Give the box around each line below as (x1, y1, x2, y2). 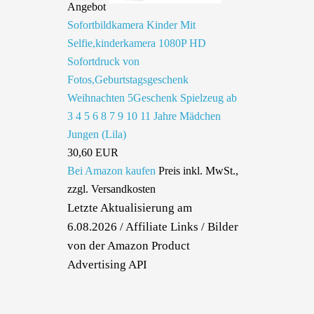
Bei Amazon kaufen (67, 165, 156, 177)
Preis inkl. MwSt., (158, 165, 238, 177)
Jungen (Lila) (67, 128, 126, 140)
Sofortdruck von (67, 55, 139, 67)
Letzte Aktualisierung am (67, 201, 192, 214)
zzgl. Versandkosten (67, 183, 156, 195)
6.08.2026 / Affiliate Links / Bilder (67, 220, 238, 233)
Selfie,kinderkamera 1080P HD (67, 37, 206, 49)
